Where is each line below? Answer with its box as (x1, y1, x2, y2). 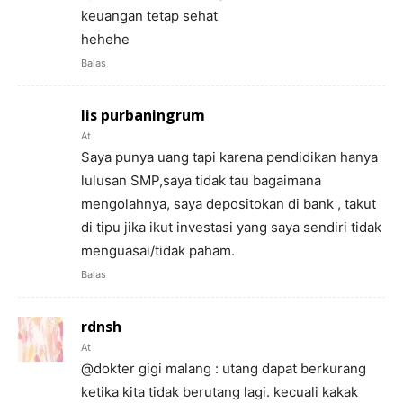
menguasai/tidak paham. (81, 241, 235, 259)
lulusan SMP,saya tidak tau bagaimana (81, 171, 321, 189)
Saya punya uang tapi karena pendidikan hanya (81, 148, 378, 166)
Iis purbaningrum (81, 104, 205, 125)
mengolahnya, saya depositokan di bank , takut (81, 194, 376, 212)
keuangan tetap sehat (81, 6, 218, 24)
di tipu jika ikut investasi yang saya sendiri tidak (81, 218, 381, 236)
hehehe (81, 30, 130, 48)
